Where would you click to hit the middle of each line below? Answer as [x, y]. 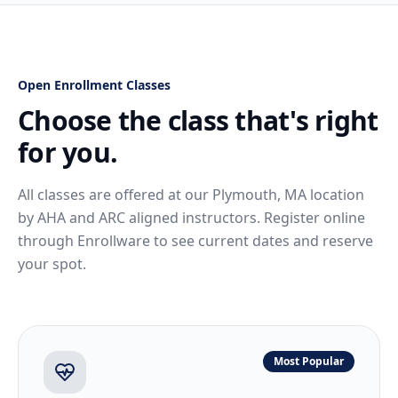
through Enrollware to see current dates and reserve [195, 241]
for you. [68, 152]
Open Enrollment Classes [94, 85]
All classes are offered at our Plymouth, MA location [191, 195]
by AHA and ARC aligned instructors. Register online [191, 218]
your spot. [52, 264]
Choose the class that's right [198, 120]
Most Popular [309, 361]
